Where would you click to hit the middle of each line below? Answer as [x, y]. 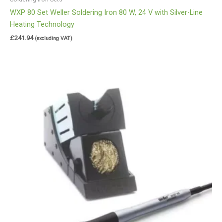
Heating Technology [42, 24]
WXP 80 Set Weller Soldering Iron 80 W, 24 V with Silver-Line [106, 12]
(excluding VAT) [54, 39]
